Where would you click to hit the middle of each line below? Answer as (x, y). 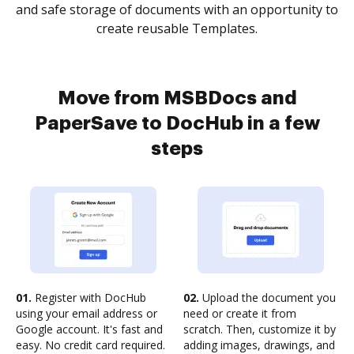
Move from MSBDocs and (177, 98)
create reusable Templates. (177, 28)
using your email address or (87, 313)
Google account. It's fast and (89, 329)
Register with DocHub (89, 298)
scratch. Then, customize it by (260, 329)
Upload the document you (267, 298)
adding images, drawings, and (259, 345)
